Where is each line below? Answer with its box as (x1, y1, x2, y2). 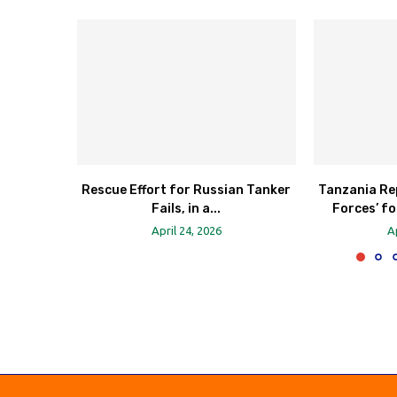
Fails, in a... (152, 201, 222, 217)
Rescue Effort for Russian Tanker (82, 183, 292, 198)
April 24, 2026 (151, 224, 222, 237)
